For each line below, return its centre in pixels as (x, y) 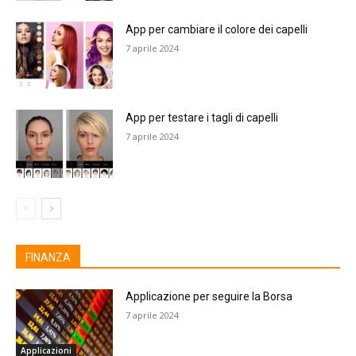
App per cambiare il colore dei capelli (217, 29)
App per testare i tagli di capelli (202, 118)
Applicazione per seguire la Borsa (209, 297)
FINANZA (48, 258)
